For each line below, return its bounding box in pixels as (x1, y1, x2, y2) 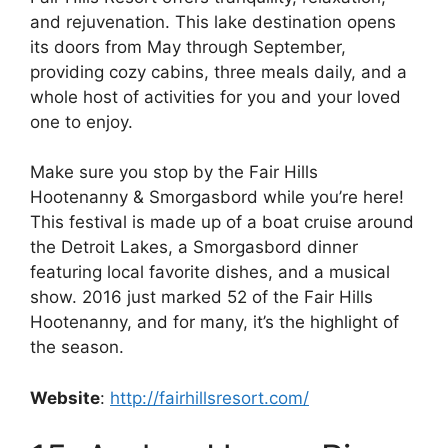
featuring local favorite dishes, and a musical (30, 262, 390, 283)
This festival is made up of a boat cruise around (30, 212, 414, 233)
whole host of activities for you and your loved (30, 86, 401, 107)
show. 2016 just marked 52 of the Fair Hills (30, 287, 373, 308)
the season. (30, 337, 124, 358)
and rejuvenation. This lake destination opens (30, 11, 396, 32)
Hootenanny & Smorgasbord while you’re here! (30, 187, 404, 208)
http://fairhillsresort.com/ (110, 387, 309, 408)
